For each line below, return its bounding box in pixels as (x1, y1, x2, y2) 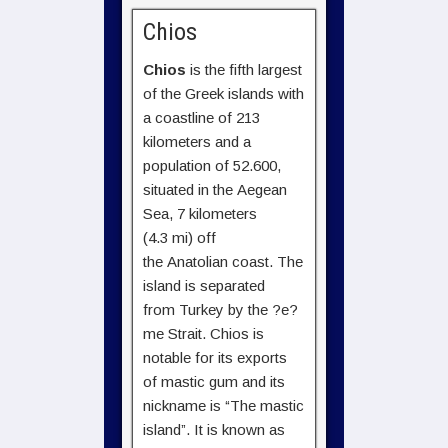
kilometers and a (143, 133, 251, 150)
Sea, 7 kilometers (143, 205, 257, 222)
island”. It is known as (143, 421, 285, 438)
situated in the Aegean (143, 181, 287, 198)
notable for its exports (143, 349, 287, 366)
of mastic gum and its (143, 373, 285, 390)
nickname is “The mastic (143, 397, 304, 414)
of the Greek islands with (143, 85, 304, 102)
